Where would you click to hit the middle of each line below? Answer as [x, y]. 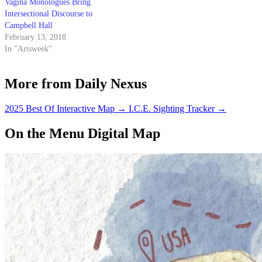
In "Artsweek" [28, 49]
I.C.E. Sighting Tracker [172, 108]
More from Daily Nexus [76, 83]
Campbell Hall [29, 26]
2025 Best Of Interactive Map [60, 108]
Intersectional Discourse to [49, 14]
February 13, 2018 [35, 37]
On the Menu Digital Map [82, 133]
